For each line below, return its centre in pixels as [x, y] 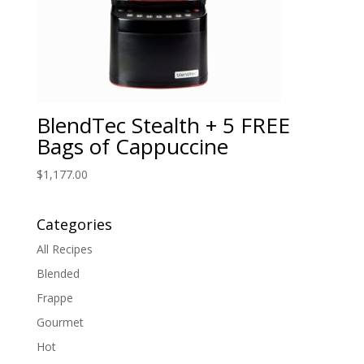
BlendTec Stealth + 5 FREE [163, 126]
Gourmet [60, 323]
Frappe [54, 298]
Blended [58, 274]
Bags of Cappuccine [132, 147]
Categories [74, 225]
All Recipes [64, 249]
